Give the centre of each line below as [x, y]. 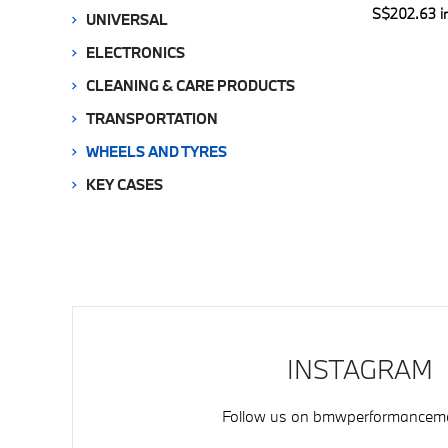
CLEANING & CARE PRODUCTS [190, 85]
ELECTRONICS [135, 52]
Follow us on [265, 415]
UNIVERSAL [127, 19]
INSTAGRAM [360, 368]
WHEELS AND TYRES [156, 151]
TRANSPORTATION [152, 118]
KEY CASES [124, 184]
